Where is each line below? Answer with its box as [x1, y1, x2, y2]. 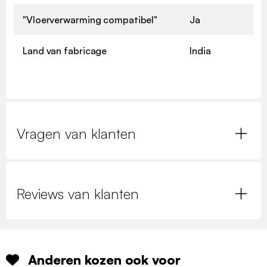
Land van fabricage [23, 44, 107, 57]
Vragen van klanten [17, 124, 136, 142]
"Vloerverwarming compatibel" [23, 13, 158, 26]
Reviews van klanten [17, 184, 139, 203]
